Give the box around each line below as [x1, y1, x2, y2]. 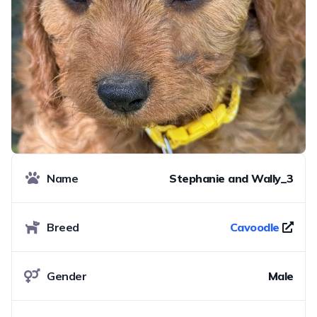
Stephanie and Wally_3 [169, 171, 294, 185]
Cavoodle [229, 219, 279, 234]
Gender [47, 268, 87, 283]
